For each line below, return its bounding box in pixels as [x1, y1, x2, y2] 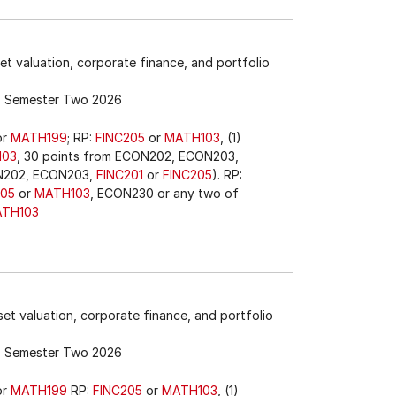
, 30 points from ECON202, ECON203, [17, 148, 239, 164]
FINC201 [96, 167, 143, 182]
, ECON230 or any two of [90, 186, 239, 201]
